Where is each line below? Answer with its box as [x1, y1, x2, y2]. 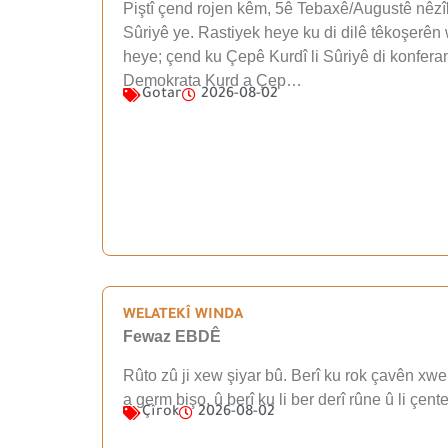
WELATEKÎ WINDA [123, 308, 243, 325]
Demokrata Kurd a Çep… [123, 72, 302, 90]
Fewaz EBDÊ [123, 328, 221, 346]
